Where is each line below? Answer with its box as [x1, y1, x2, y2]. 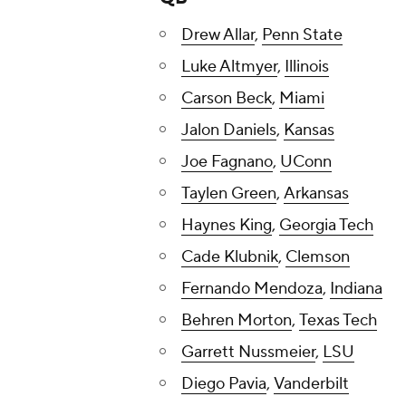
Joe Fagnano [181, 151, 273, 173]
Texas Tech [299, 310, 377, 332]
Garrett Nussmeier [181, 342, 315, 363]
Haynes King [181, 215, 272, 237]
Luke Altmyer [181, 56, 277, 78]
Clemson [285, 246, 350, 268]
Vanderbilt [274, 373, 349, 395]
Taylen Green [181, 183, 276, 205]
